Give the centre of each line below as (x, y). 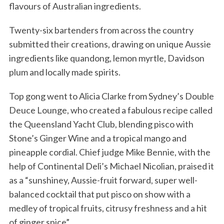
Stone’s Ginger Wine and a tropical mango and (97, 138)
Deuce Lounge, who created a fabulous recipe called (110, 110)
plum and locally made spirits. (64, 72)
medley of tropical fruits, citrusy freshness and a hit (108, 208)
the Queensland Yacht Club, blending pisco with (101, 124)
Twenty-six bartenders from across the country (101, 30)
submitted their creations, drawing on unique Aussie (110, 44)
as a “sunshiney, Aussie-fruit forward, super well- (103, 180)
